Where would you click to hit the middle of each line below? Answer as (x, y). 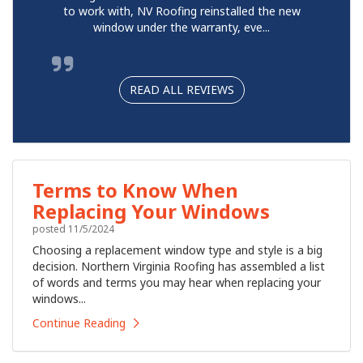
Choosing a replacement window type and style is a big (177, 250)
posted (50, 229)
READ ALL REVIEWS (181, 90)
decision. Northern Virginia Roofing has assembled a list (179, 267)
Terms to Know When (135, 190)
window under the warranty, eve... (181, 28)
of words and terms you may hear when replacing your (177, 283)
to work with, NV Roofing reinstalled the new (181, 11)
